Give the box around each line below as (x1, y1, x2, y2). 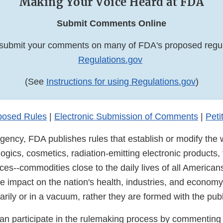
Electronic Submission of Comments (54, 111, 198, 122)
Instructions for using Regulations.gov (46, 77, 196, 87)
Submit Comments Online (57, 18, 166, 29)
